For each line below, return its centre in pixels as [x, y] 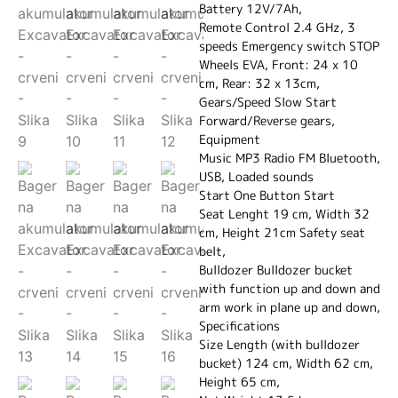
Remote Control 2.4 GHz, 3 [277, 27]
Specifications [243, 325]
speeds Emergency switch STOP [289, 45]
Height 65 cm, [239, 381]
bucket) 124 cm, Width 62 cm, [286, 362]
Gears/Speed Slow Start [268, 101]
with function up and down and [290, 288]
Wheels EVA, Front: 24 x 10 [279, 64]
